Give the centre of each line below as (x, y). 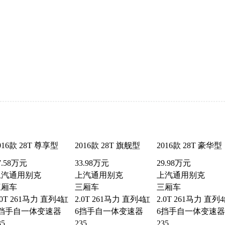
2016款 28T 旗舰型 (107, 146)
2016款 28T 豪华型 (189, 146)
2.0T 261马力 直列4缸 (112, 199)
